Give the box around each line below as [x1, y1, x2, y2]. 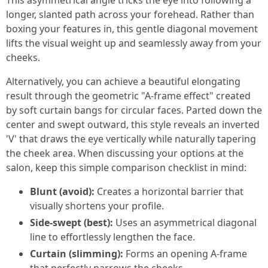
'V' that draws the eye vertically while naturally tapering [6, 132, 256, 145]
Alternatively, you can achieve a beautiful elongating [6, 75, 240, 88]
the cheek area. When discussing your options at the [6, 147, 243, 160]
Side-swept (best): [30, 216, 113, 229]
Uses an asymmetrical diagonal [113, 216, 257, 229]
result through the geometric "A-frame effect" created [6, 89, 251, 102]
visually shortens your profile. [30, 199, 164, 212]
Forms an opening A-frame [123, 247, 247, 260]
